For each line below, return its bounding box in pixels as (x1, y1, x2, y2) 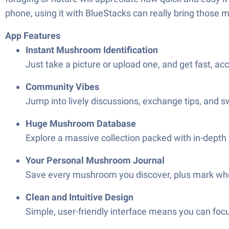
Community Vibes (26, 81, 99, 92)
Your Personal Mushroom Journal (26, 155, 165, 166)
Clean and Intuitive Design (26, 192, 133, 202)
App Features (5, 30, 60, 41)
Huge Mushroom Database (26, 118, 136, 129)
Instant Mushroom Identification (26, 44, 158, 55)
